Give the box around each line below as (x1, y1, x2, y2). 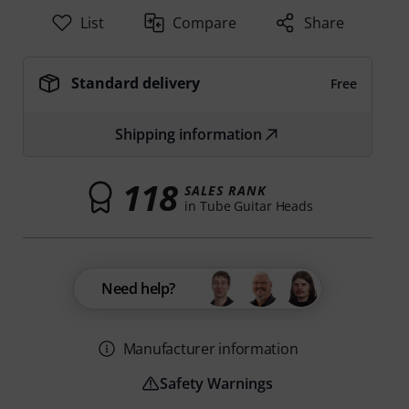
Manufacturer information (122, 339, 299, 359)
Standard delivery (71, 73, 201, 93)
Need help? (101, 278, 176, 299)
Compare (172, 13, 236, 33)
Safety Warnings (159, 373, 273, 393)
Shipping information (115, 124, 263, 144)
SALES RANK (184, 181, 267, 199)
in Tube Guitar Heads (184, 196, 314, 215)
